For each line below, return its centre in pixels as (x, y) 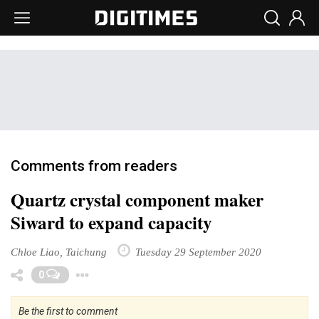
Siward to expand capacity (111, 223)
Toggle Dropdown (170, 272)
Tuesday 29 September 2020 (197, 252)
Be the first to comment (68, 311)
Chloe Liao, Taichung (59, 252)
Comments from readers (94, 166)
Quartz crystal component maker (137, 200)
